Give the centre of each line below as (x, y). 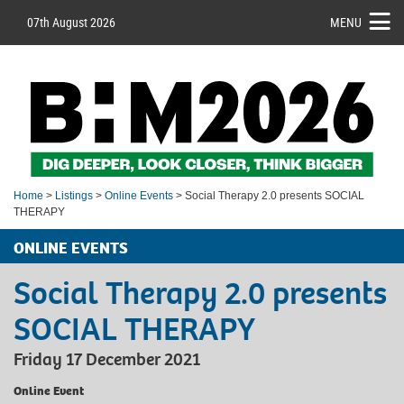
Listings (74, 195)
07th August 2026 (71, 22)
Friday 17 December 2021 (107, 359)
